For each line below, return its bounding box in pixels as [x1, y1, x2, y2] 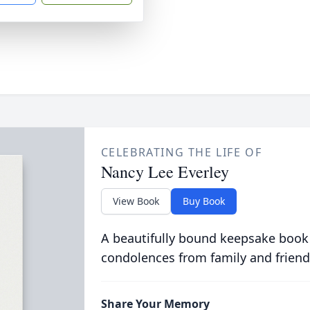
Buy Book [182, 194, 225, 208]
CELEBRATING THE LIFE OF [100, 145, 262, 160]
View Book [112, 194, 159, 208]
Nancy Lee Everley [100, 161, 229, 183]
